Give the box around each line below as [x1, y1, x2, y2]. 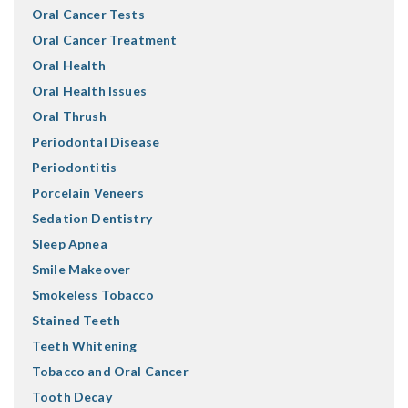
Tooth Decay [32, 389, 112, 405]
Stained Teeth [32, 312, 121, 329]
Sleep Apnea [32, 236, 107, 252]
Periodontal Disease [32, 134, 160, 150]
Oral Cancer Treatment [32, 32, 178, 48]
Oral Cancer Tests [32, 6, 145, 23]
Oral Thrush [32, 108, 107, 125]
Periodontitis [32, 159, 117, 176]
